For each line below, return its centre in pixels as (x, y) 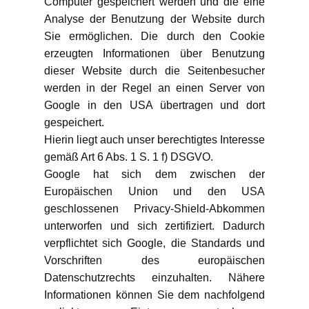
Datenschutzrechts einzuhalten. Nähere (154, 278)
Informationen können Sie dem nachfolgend (154, 295)
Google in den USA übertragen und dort (154, 105)
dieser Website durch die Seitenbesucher (154, 71)
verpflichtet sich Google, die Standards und (154, 243)
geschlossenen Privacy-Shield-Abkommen (154, 209)
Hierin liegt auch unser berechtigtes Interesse (154, 140)
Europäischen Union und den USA (154, 191)
